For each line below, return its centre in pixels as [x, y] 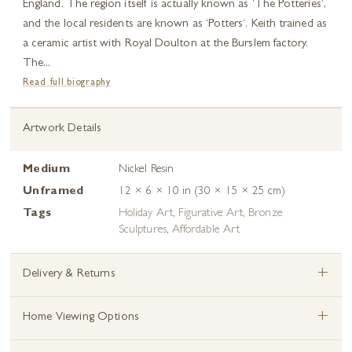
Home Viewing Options [81, 317]
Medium [46, 170]
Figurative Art [211, 214]
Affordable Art [205, 230]
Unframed [53, 192]
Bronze [266, 214]
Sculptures [143, 230]
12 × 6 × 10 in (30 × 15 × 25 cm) [202, 192]
